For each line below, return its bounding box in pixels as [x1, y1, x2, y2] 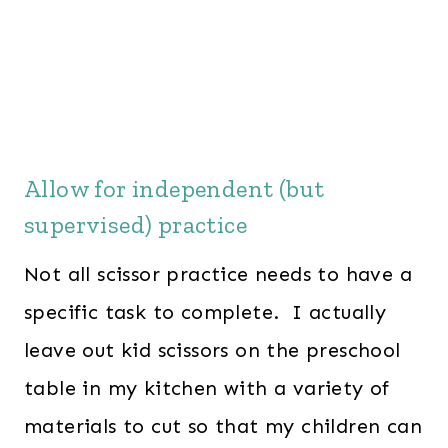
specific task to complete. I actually [24, 300, 387, 325]
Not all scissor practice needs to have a [24, 262, 412, 287]
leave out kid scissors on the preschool [24, 338, 401, 363]
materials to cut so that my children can [24, 414, 422, 439]
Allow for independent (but [24, 174, 325, 204]
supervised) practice [24, 210, 247, 240]
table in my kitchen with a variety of [24, 376, 390, 401]
